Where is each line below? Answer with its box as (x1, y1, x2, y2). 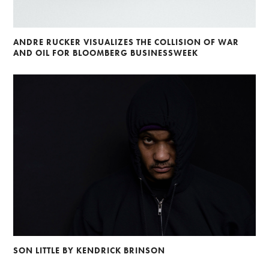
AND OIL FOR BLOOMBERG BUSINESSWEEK (13, 47, 199, 59)
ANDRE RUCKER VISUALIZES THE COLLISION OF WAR (13, 37, 240, 48)
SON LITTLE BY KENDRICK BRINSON (13, 244, 166, 256)
